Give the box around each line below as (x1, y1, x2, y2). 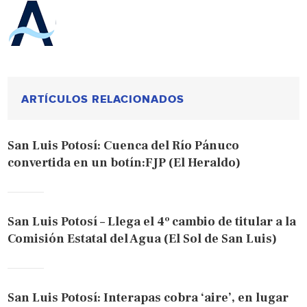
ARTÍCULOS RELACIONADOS (21, 92, 185, 106)
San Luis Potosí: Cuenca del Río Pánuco (8, 137, 240, 153)
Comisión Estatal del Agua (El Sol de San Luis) (8, 230, 278, 247)
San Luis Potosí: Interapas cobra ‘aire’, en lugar (8, 289, 289, 306)
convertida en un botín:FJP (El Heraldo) (8, 154, 241, 171)
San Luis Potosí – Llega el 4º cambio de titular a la (8, 213, 297, 230)
